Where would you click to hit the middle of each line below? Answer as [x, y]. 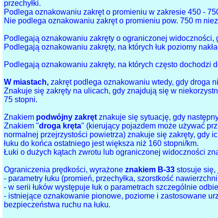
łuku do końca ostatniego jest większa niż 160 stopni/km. [101, 144]
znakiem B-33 [150, 170]
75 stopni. [21, 100]
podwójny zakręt [67, 117]
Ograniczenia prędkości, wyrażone [65, 170]
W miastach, [27, 82]
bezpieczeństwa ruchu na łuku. [57, 205]
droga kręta [60, 126]
